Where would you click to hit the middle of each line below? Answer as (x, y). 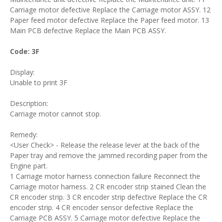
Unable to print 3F (39, 83)
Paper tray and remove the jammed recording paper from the (109, 155)
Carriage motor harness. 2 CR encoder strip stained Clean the (108, 187)
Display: (22, 72)
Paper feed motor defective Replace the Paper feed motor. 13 (110, 20)
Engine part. (29, 166)
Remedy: (24, 135)
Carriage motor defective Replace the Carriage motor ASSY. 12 (110, 10)
